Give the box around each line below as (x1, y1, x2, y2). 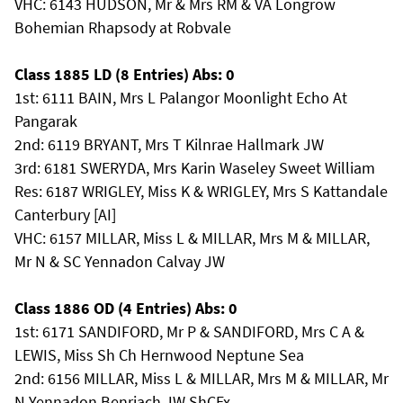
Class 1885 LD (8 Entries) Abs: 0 (14, 64, 235, 85)
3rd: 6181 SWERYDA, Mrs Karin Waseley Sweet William (14, 157, 375, 178)
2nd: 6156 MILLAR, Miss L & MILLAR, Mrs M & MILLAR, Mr (14, 368, 389, 389)
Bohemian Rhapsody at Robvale (14, 17, 231, 38)
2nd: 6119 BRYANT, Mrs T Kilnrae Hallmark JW (14, 134, 324, 155)
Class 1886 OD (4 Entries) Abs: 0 (14, 298, 237, 318)
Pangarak (14, 111, 77, 131)
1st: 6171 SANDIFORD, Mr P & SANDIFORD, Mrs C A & (14, 321, 364, 342)
